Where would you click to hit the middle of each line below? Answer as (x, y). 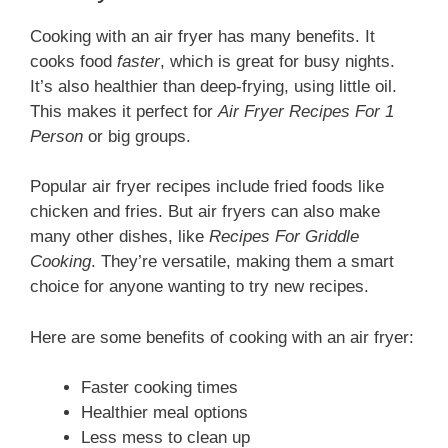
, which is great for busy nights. (277, 61)
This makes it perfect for (124, 111)
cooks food (73, 61)
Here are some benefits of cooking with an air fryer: (222, 337)
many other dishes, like (119, 237)
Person (56, 136)
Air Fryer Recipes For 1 (306, 111)
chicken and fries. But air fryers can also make (205, 212)
